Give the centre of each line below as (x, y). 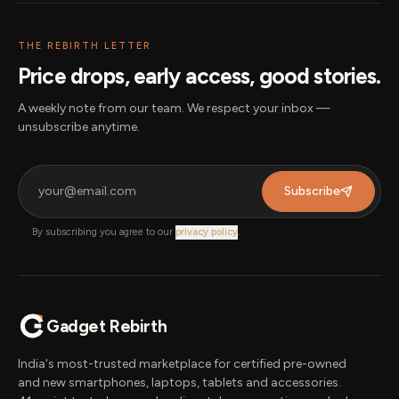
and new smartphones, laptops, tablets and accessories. (179, 383)
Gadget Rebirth (107, 326)
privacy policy (207, 232)
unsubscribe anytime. (79, 127)
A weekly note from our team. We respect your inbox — (174, 108)
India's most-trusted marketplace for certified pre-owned (182, 364)
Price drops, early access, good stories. (199, 76)
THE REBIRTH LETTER (85, 46)
